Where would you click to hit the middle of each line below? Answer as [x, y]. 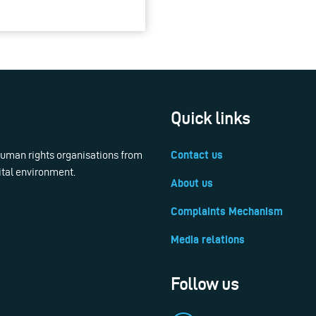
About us [192, 183]
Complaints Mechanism [227, 212]
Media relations [208, 240]
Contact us [197, 155]
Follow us [205, 285]
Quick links [210, 119]
